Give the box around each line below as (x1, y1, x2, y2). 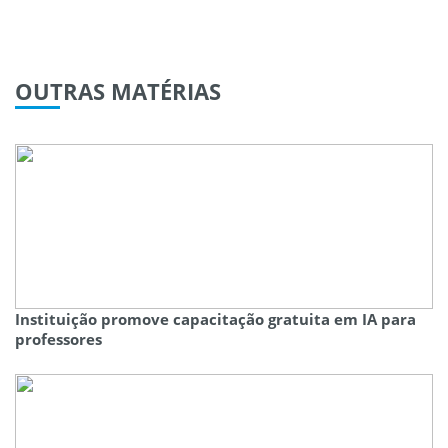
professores (15, 328, 102, 349)
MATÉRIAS (105, 75, 221, 106)
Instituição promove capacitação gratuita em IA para (15, 308, 416, 329)
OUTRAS (15, 75, 105, 106)
